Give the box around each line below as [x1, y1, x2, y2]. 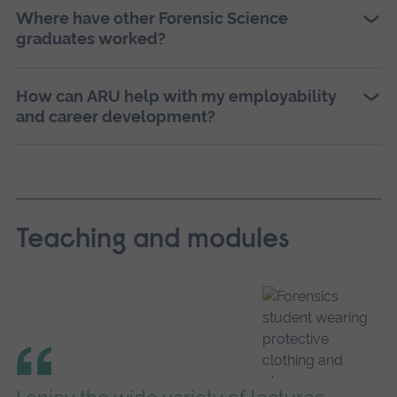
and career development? [15, 107, 215, 127]
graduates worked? [15, 29, 166, 49]
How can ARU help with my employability [15, 87, 337, 106]
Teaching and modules [15, 227, 290, 255]
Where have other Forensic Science [15, 9, 288, 28]
